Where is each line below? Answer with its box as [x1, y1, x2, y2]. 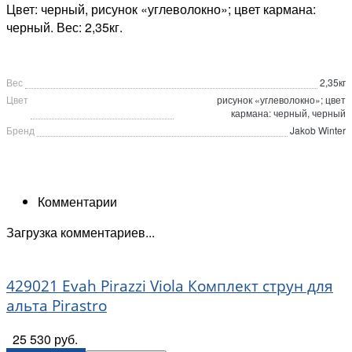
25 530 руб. [13, 329, 78, 348]
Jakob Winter [290, 123, 346, 137]
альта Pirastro [6, 295, 107, 316]
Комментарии [38, 192, 117, 211]
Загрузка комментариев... [6, 223, 155, 242]
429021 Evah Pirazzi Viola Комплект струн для [6, 276, 333, 296]
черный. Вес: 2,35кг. [6, 18, 123, 37]
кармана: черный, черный [231, 106, 346, 120]
